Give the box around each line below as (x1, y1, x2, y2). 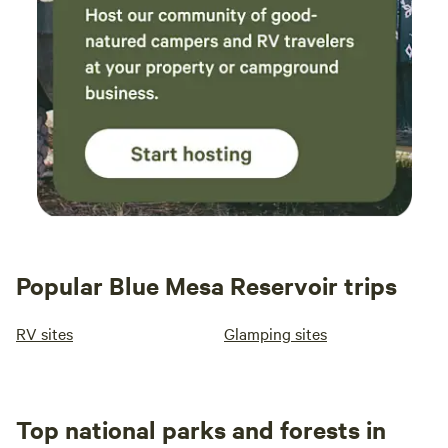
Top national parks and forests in (16, 413, 386, 445)
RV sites (16, 322, 73, 344)
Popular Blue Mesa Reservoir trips (16, 269, 397, 301)
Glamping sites (224, 322, 327, 344)
